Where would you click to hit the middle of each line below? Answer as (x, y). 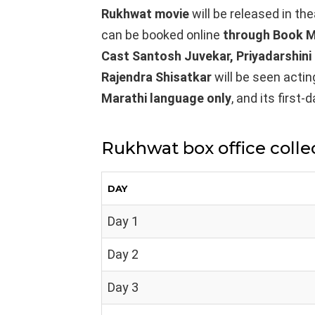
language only (191, 98)
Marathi (124, 98)
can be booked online (162, 35)
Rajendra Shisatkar (156, 77)
